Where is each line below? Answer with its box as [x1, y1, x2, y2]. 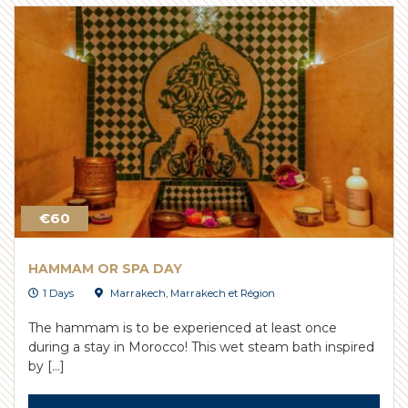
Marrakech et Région [169, 286, 275, 300]
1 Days [43, 286, 75, 300]
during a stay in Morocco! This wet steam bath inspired [28, 338, 374, 355]
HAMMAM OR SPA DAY [28, 260, 182, 277]
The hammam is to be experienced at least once [28, 319, 337, 336]
